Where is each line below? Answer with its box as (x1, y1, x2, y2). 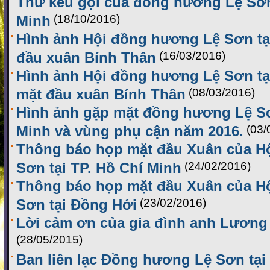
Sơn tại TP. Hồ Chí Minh (16, 160, 181, 173)
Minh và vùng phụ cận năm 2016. (16, 123, 243, 136)
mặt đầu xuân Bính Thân (16, 86, 186, 99)
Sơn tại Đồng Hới (16, 196, 137, 210)
